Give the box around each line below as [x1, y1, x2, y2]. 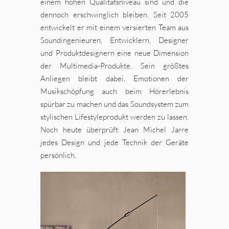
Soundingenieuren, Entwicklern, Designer [40, 35, 189, 45]
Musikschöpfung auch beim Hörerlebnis [40, 86, 189, 97]
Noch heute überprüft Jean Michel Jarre [40, 125, 189, 135]
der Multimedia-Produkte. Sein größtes [40, 61, 189, 71]
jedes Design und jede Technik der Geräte [40, 138, 189, 148]
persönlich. [40, 150, 76, 161]
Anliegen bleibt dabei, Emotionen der [40, 74, 189, 84]
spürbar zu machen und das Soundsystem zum [40, 99, 189, 109]
